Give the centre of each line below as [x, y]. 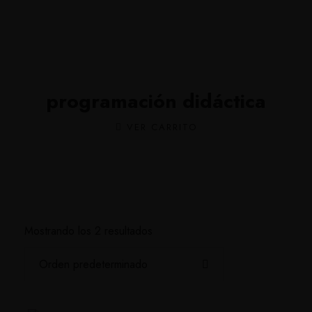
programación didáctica [156, 101]
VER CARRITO [159, 127]
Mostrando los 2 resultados [88, 231]
